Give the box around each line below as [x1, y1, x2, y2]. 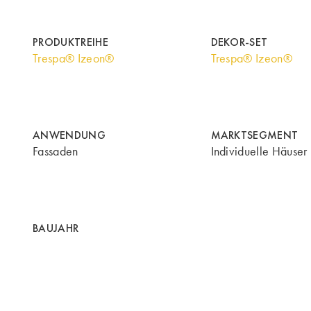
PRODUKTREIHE [33, 34, 108, 49]
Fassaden [33, 144, 78, 160]
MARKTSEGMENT [210, 128, 299, 143]
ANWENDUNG [33, 128, 106, 143]
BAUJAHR [33, 221, 79, 236]
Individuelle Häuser [210, 144, 308, 160]
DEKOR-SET [210, 34, 268, 49]
